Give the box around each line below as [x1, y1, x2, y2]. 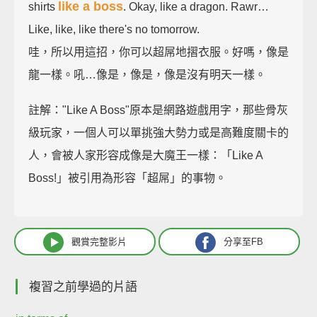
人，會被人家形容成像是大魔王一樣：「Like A [28, 149, 263, 162]
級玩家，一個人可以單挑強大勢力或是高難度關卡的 [28, 127, 289, 139]
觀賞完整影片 [71, 236, 127, 248]
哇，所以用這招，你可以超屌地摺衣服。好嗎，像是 [28, 46, 289, 59]
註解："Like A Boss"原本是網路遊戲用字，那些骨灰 [28, 104, 288, 117]
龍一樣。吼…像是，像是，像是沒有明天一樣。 [28, 69, 266, 81]
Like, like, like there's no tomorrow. [28, 23, 200, 36]
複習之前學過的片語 [29, 280, 137, 294]
